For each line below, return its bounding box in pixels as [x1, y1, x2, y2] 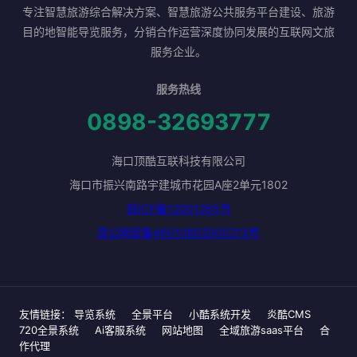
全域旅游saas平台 [219, 324, 304, 336]
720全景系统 [19, 324, 79, 336]
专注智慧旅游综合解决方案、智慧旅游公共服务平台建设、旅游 [22, 5, 335, 18]
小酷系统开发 [189, 308, 251, 320]
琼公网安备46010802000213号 [97, 226, 260, 239]
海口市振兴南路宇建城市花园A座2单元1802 [69, 178, 288, 191]
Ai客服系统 [95, 324, 146, 336]
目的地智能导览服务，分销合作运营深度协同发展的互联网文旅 [22, 25, 335, 38]
